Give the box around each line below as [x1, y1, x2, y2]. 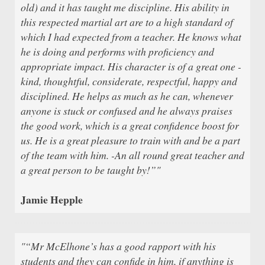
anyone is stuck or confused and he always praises [21, 103, 232, 118]
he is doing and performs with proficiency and [21, 44, 214, 59]
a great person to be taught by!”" [21, 162, 160, 177]
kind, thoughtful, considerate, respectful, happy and [21, 73, 237, 88]
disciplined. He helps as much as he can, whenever [21, 88, 233, 103]
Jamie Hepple [21, 191, 83, 207]
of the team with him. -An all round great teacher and [21, 147, 244, 162]
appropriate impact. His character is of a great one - [21, 59, 241, 73]
